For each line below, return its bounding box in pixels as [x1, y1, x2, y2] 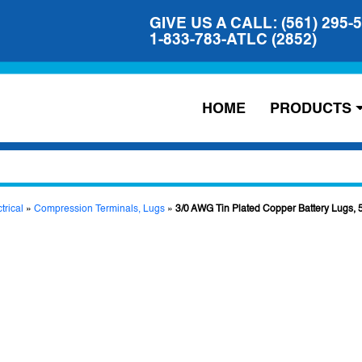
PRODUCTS [270, 99, 352, 116]
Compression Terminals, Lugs [34, 203, 165, 214]
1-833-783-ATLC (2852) [149, 30, 317, 48]
